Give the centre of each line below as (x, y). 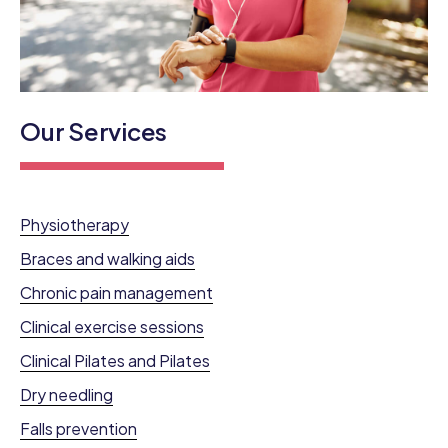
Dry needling (66, 395)
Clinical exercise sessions (112, 327)
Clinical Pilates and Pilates (115, 361)
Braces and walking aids (107, 259)
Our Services (94, 131)
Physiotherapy (74, 225)
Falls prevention (78, 429)
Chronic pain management (116, 293)
